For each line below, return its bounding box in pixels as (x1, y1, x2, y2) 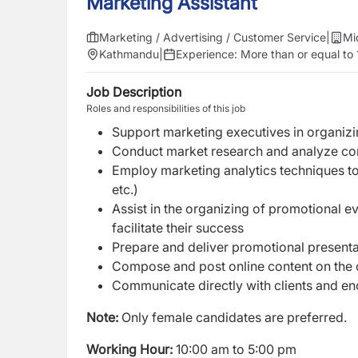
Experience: (176, 47, 241, 61)
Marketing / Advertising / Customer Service (99, 30, 326, 44)
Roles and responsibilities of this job (86, 102, 245, 114)
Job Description (86, 84, 181, 100)
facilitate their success (112, 220, 244, 236)
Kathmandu (99, 47, 159, 61)
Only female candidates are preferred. (118, 309, 347, 325)
